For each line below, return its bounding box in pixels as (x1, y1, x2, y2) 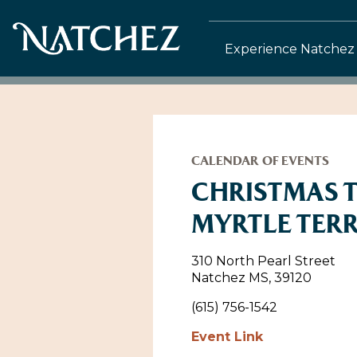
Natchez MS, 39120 (191, 270, 312, 285)
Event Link (191, 329, 263, 344)
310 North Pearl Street (191, 253, 335, 269)
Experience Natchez (224, 41, 355, 57)
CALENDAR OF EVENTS (191, 153, 329, 168)
